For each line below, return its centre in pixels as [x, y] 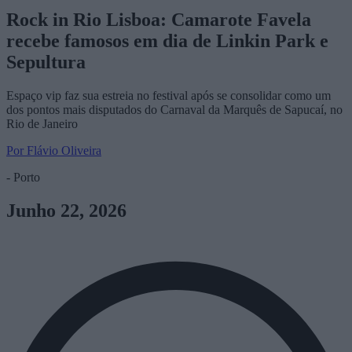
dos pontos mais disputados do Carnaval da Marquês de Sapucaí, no [174, 109]
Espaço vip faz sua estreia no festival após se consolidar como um [169, 95]
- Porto [23, 177]
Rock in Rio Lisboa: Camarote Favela [159, 19]
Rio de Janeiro [42, 123]
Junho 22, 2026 [66, 210]
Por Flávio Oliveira [54, 150]
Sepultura [46, 62]
